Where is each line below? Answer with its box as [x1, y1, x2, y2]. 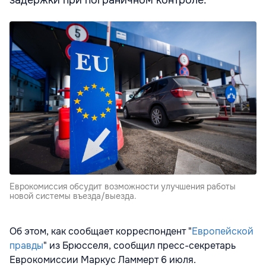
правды [9, 239, 43, 252]
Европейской [192, 225, 254, 238]
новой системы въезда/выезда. [9, 191, 137, 202]
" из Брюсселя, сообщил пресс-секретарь [43, 239, 236, 252]
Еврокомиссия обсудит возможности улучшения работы [9, 181, 236, 192]
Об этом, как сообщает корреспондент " [9, 225, 192, 238]
